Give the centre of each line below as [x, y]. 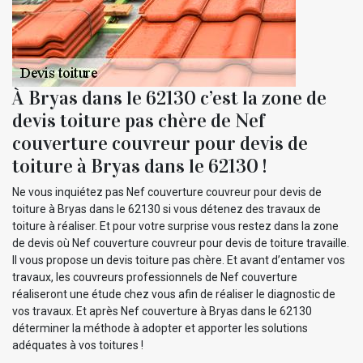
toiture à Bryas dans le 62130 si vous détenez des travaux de [167, 209]
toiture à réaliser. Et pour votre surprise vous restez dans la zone [175, 226]
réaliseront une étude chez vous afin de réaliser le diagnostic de [174, 294]
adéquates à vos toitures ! [78, 345]
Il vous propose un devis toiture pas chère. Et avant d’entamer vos [179, 260]
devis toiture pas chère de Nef [139, 120]
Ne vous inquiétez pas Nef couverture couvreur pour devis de [167, 192]
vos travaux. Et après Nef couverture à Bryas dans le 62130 [162, 311]
